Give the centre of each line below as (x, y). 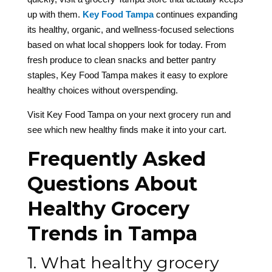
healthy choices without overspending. (102, 90)
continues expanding (195, 15)
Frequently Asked (116, 159)
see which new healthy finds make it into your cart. (127, 130)
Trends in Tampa (112, 234)
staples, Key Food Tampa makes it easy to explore (127, 75)
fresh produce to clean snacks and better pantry (121, 60)
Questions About (112, 184)
